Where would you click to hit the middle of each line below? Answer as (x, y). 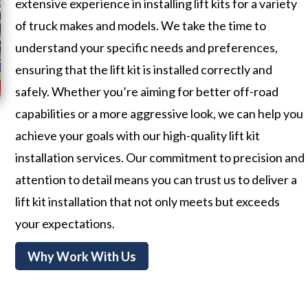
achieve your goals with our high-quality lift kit (138, 136)
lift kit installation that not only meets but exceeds (148, 202)
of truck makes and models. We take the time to (141, 26)
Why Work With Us (82, 256)
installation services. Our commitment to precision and (160, 158)
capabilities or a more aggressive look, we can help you (159, 114)
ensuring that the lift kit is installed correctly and (144, 70)
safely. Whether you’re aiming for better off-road (147, 92)
